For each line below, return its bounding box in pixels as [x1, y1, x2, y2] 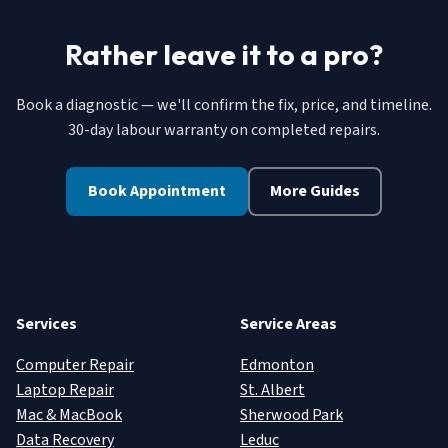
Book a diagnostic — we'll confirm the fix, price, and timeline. [16, 94, 432, 117]
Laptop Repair [16, 379, 114, 402]
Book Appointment [88, 180, 226, 203]
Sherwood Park [240, 404, 343, 427]
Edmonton [240, 354, 314, 377]
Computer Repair [16, 354, 134, 377]
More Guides [270, 180, 360, 203]
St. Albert [240, 379, 305, 402]
